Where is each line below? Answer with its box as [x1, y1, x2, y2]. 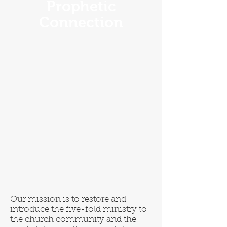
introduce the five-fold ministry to [10, 205, 147, 214]
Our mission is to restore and [10, 195, 126, 204]
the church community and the [10, 215, 136, 224]
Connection [39, 14, 123, 30]
